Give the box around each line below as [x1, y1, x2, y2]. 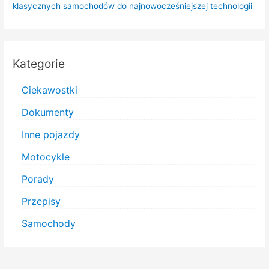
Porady [22, 172, 55, 185]
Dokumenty [22, 106, 74, 118]
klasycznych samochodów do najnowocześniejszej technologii [13, 1, 253, 11]
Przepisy [22, 195, 61, 207]
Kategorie [13, 56, 65, 71]
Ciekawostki [22, 83, 78, 96]
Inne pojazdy [22, 128, 80, 141]
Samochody [22, 217, 76, 229]
